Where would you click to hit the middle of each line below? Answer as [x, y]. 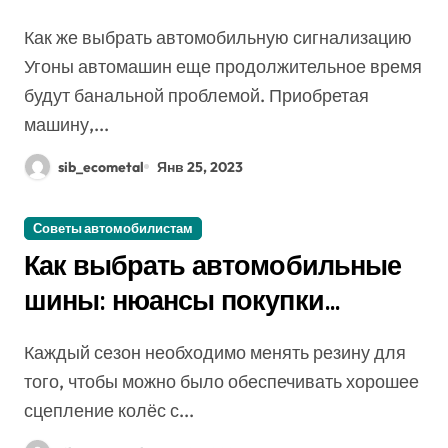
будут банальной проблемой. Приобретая [196, 95]
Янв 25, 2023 [200, 166]
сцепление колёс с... [109, 410]
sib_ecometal [101, 166]
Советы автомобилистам [113, 228]
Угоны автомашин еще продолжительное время [223, 66]
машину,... [66, 124]
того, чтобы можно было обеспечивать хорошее [221, 381]
